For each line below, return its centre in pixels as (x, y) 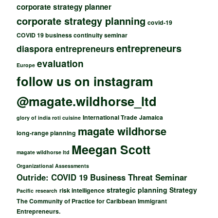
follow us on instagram (85, 81)
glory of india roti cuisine (49, 117)
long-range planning (46, 133)
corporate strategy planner (64, 7)
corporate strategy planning (81, 20)
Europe (26, 65)
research (47, 190)
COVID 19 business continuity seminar (72, 35)
